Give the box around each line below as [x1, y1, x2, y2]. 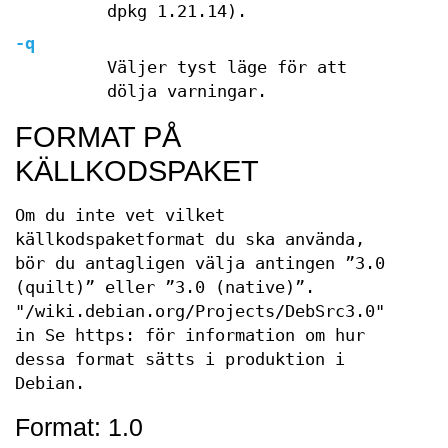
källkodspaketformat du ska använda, [15, 230, 365, 249]
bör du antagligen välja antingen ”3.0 [15, 254, 385, 273]
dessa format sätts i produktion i [15, 350, 345, 369]
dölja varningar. [106, 82, 267, 101]
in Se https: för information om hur [15, 326, 365, 345]
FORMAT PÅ [15, 121, 181, 153]
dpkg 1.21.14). [106, 2, 247, 21]
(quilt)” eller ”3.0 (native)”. [15, 278, 315, 297]
